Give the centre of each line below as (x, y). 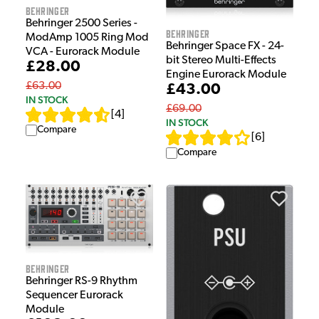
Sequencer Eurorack (74, 296)
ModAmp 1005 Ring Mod (87, 38)
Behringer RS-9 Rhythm (82, 282)
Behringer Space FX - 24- (225, 46)
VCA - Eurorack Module (83, 52)
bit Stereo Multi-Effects (221, 60)
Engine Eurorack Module (226, 74)
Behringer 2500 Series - (82, 24)
